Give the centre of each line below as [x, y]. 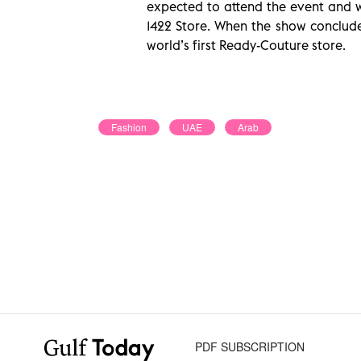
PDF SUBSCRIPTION [250, 346]
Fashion [129, 127]
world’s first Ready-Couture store [245, 45]
